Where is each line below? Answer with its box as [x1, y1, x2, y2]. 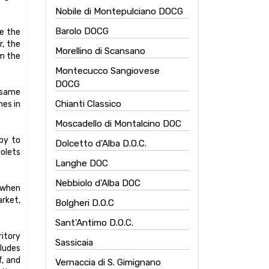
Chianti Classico [55, 98, 121, 109]
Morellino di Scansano [55, 46, 145, 56]
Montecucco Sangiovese [55, 65, 160, 76]
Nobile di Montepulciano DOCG [55, 6, 183, 17]
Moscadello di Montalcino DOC [55, 118, 181, 129]
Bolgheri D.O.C [55, 198, 114, 208]
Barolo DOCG [55, 26, 109, 37]
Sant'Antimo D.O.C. [55, 217, 133, 228]
